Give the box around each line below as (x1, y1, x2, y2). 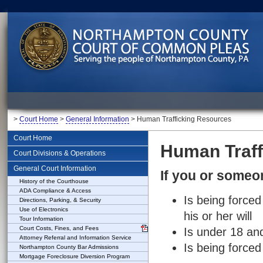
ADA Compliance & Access (19, 187, 91, 194)
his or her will (184, 210, 252, 222)
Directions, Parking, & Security (19, 197, 101, 203)
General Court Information (14, 164, 96, 173)
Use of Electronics (19, 206, 68, 213)
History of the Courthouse (19, 178, 89, 184)
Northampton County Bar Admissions (19, 244, 119, 250)
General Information (66, 115, 129, 123)
